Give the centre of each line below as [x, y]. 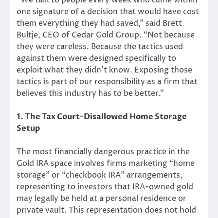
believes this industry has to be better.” [90, 94]
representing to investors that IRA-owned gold [105, 187]
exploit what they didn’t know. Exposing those [104, 70]
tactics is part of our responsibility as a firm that [107, 82]
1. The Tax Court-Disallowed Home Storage [102, 117]
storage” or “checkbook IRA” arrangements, [100, 175]
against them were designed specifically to [96, 59]
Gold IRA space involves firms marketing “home [106, 164]
